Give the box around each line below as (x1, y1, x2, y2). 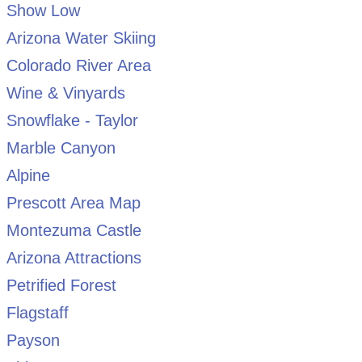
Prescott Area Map (6, 193, 141, 212)
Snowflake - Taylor (6, 111, 138, 129)
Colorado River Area (6, 56, 151, 74)
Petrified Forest (6, 276, 116, 294)
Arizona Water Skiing (6, 28, 156, 47)
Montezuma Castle (6, 221, 141, 239)
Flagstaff (6, 303, 69, 322)
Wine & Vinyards (6, 83, 125, 102)
